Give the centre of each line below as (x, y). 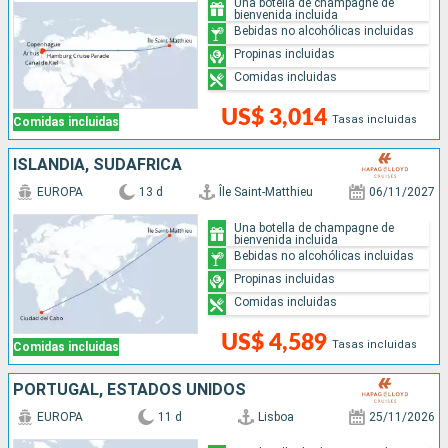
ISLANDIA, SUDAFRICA (97, 165)
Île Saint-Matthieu (266, 192)
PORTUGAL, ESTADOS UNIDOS (129, 390)
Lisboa (275, 417)
